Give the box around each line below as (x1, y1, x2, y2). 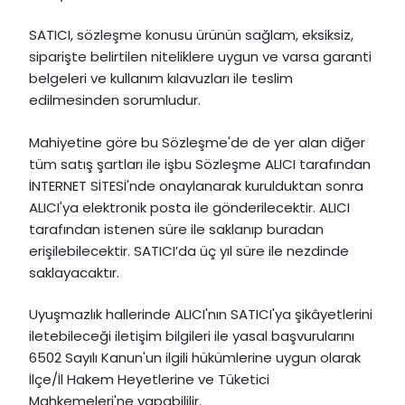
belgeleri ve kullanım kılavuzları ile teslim (29, 69, 293, 89)
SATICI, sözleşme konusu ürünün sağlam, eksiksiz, (29, 25, 353, 45)
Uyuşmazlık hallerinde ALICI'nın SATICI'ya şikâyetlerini (29, 305, 372, 325)
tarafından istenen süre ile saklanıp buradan (29, 219, 324, 239)
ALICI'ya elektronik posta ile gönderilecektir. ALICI (29, 197, 350, 217)
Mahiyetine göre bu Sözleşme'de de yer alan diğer (29, 132, 365, 152)
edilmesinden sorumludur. (29, 90, 201, 110)
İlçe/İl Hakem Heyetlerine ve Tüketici (29, 370, 269, 390)
